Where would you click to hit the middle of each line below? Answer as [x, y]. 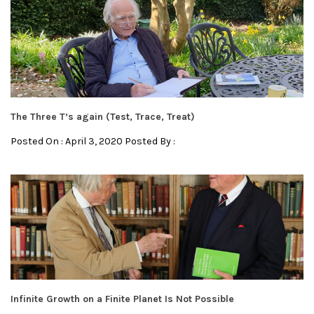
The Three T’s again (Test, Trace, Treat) [103, 117]
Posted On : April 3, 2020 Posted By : [93, 142]
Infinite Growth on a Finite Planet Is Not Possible [122, 299]
